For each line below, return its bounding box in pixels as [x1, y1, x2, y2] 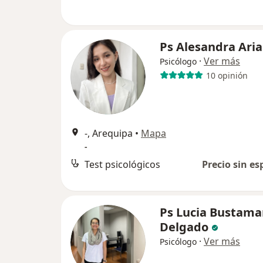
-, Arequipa [85, 127, 133, 140]
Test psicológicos [85, 158, 160, 171]
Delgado [160, 219, 208, 235]
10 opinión [205, 69, 248, 81]
